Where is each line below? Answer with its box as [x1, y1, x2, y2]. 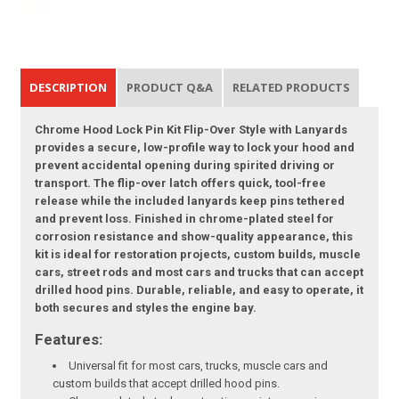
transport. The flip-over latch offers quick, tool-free [35, 175, 327, 190]
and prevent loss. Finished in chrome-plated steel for [35, 211, 335, 225]
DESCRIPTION [29, 78, 108, 95]
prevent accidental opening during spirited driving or [35, 158, 336, 172]
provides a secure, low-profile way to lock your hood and [35, 140, 355, 154]
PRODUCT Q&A [126, 78, 214, 95]
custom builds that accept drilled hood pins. [53, 376, 281, 390]
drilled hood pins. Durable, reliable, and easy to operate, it [35, 282, 364, 297]
